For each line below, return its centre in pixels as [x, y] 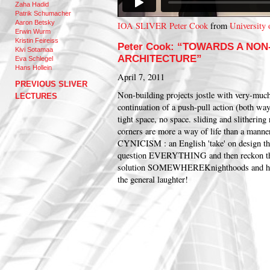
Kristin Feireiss [37, 40]
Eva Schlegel [34, 58]
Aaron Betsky [35, 22]
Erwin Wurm [33, 31]
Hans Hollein [33, 67]
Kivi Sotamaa [34, 49]
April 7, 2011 [141, 77]
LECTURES [36, 96]
